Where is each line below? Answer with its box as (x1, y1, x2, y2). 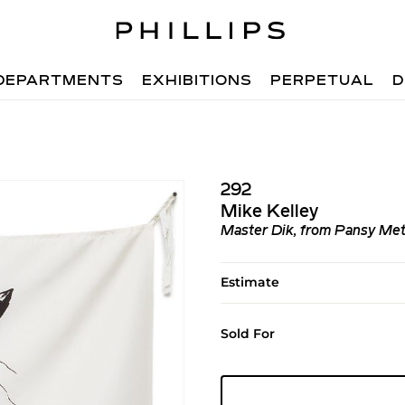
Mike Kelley (220, 203, 318, 221)
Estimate (220, 274, 279, 290)
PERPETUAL (270, 74, 375, 89)
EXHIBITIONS (142, 74, 253, 89)
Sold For (220, 325, 275, 342)
